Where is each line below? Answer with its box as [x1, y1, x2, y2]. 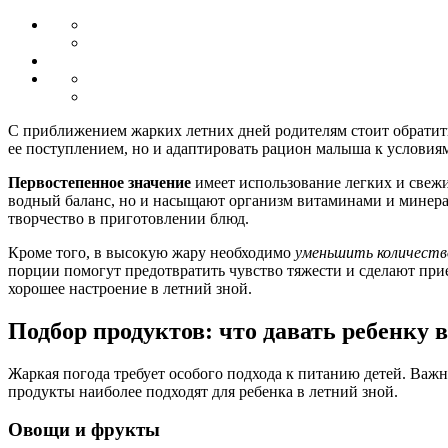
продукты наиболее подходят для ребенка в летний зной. [8, 382, 398, 400]
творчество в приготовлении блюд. [8, 209, 249, 227]
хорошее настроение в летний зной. [8, 279, 252, 297]
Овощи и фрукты [8, 419, 160, 441]
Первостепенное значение [8, 173, 191, 191]
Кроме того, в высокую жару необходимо [8, 243, 295, 261]
